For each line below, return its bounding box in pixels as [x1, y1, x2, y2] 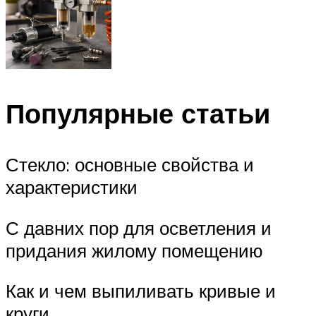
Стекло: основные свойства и [6, 153, 254, 176]
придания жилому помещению [6, 238, 263, 262]
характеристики [6, 176, 138, 199]
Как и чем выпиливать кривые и [6, 279, 276, 303]
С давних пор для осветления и [6, 216, 272, 239]
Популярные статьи [6, 96, 270, 131]
